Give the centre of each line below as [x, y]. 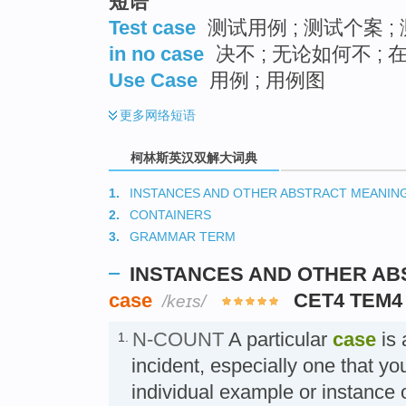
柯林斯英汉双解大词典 [194, 157]
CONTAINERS [170, 215]
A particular [278, 339]
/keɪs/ [184, 301]
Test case [152, 27]
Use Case [153, 80]
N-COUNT [178, 339]
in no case [156, 53]
